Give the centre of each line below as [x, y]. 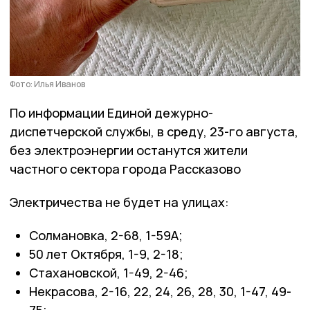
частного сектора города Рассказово [125, 168]
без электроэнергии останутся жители [129, 150]
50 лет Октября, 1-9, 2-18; [106, 254]
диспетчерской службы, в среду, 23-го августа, [154, 131]
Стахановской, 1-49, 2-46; [109, 272]
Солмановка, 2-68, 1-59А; [106, 235]
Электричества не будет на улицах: [119, 202]
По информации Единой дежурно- [111, 112]
